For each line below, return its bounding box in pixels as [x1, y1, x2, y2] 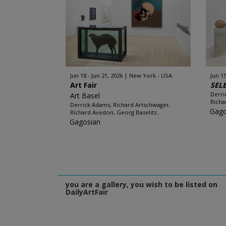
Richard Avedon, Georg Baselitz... [70, 108, 161, 116]
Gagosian [69, 117, 100, 127]
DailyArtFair [65, 187, 108, 197]
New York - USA [129, 72, 172, 79]
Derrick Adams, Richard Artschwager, [70, 101, 171, 108]
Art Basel [70, 91, 100, 100]
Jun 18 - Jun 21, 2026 [70, 72, 123, 79]
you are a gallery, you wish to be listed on [65, 180, 217, 189]
